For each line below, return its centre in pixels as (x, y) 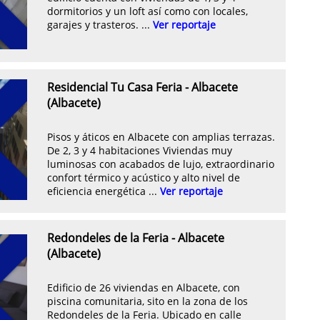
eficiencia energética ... (104, 191)
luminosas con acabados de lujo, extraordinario (161, 164)
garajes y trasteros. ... (100, 25)
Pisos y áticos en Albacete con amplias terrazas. (161, 137)
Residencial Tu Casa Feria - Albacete (142, 87)
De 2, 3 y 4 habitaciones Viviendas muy (140, 151)
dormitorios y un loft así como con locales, (147, 11)
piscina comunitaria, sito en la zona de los (147, 301)
